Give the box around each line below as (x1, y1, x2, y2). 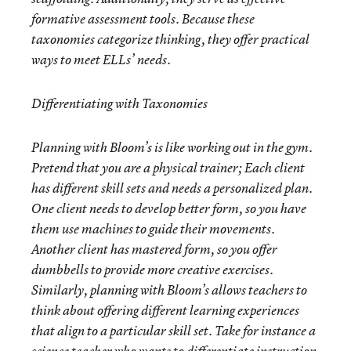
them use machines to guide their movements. (31, 220, 275, 237)
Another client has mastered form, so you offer (31, 241, 277, 258)
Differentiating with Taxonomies (31, 95, 208, 112)
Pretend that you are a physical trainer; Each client (31, 159, 305, 176)
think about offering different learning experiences (31, 302, 299, 319)
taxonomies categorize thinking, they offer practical (31, 31, 309, 48)
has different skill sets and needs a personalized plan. (31, 179, 313, 197)
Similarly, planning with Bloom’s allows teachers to (31, 281, 307, 299)
